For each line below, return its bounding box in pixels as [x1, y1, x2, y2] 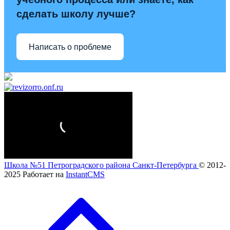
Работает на [23, 170, 66, 179]
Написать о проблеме [29, 42, 111, 51]
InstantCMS [66, 170, 105, 179]
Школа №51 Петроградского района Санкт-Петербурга [4, 161, 199, 170]
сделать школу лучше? [16, 8, 136, 20]
